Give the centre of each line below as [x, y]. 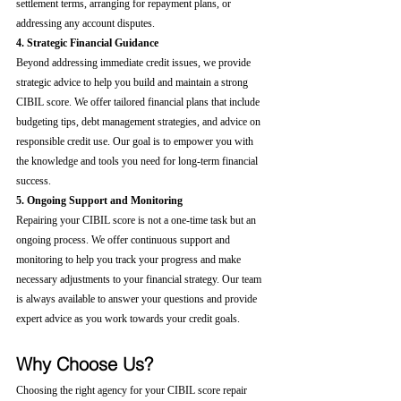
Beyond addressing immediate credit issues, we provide [135, 63]
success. [34, 181]
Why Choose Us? [85, 364]
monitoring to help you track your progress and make [130, 260]
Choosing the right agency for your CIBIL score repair [133, 390]
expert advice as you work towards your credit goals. [128, 319]
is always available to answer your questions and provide [138, 299]
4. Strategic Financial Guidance [87, 43]
